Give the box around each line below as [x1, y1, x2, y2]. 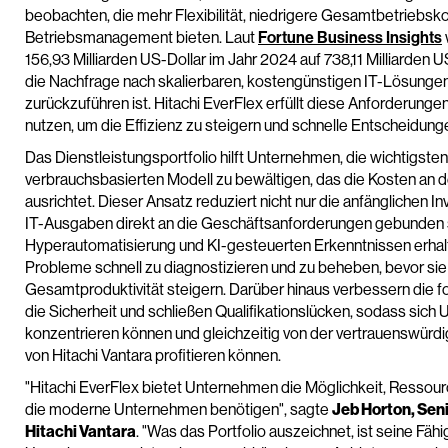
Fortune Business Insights [258, 28, 442, 47]
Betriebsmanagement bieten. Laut [25, 28, 258, 47]
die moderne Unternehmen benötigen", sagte [25, 400, 332, 419]
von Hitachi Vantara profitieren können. [25, 346, 281, 365]
